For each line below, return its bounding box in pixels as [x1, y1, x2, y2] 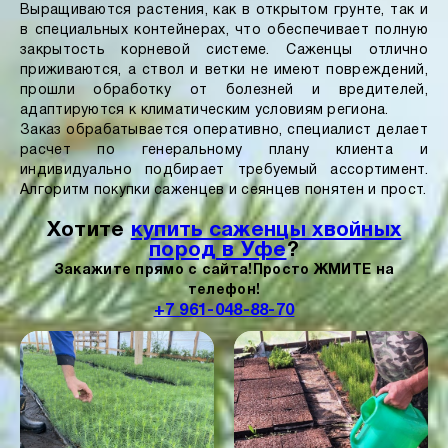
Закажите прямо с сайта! [53, 264, 253, 277]
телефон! [187, 284, 261, 297]
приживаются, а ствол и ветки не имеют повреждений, [20, 64, 428, 77]
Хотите [46, 221, 131, 240]
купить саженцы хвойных [130, 221, 402, 240]
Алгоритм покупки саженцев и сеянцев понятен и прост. [20, 184, 427, 197]
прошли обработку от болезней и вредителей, [20, 84, 428, 97]
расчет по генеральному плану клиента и [20, 144, 428, 157]
